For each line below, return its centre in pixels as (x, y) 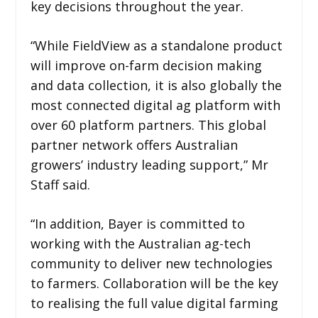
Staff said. (60, 185)
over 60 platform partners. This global (148, 125)
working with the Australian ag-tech (140, 243)
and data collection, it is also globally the (156, 85)
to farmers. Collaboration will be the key (154, 283)
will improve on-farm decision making (146, 65)
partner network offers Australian (134, 145)
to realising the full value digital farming (154, 303)
